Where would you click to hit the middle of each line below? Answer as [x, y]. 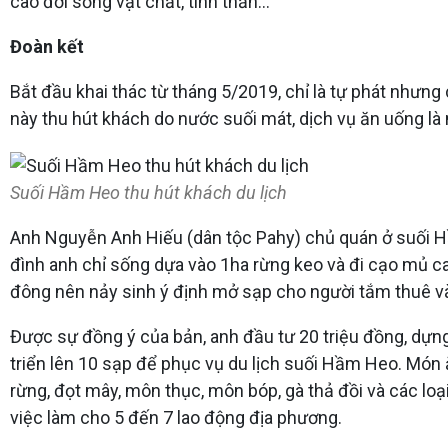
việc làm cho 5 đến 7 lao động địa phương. [176, 417]
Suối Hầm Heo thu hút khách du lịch [148, 192]
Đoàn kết [47, 46]
